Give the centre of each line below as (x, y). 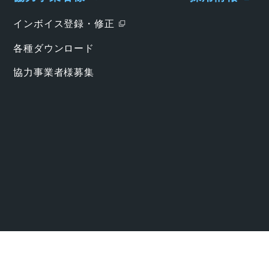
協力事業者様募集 (54, 73)
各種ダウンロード (54, 48)
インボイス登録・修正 (64, 24)
